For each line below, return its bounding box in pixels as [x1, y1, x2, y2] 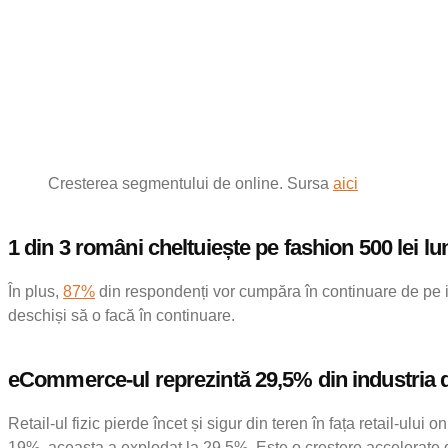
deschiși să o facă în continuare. [8, 306, 235, 324]
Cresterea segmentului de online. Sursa [48, 174, 333, 192]
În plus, [8, 282, 63, 300]
